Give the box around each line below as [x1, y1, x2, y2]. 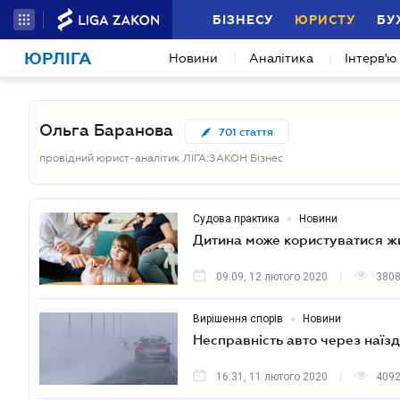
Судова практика [193, 212, 279, 225]
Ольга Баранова [39, 121, 173, 139]
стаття [239, 126, 273, 138]
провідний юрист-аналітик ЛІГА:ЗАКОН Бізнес [39, 152, 283, 164]
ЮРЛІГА [24, 49, 92, 69]
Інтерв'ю [345, 51, 396, 65]
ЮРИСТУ [295, 12, 355, 27]
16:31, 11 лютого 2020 [216, 371, 328, 383]
